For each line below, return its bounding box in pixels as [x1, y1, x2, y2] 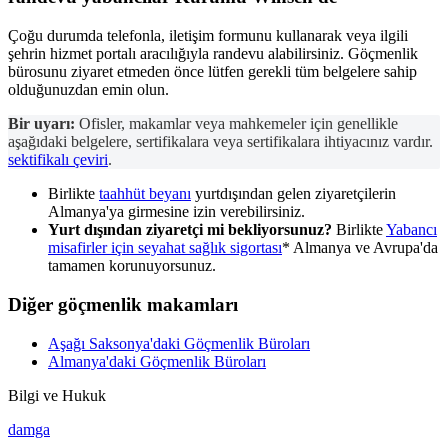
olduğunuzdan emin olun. [8, 81, 169, 99]
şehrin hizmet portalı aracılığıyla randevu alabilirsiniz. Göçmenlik [8, 45, 418, 63]
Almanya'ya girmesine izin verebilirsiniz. [48, 203, 305, 221]
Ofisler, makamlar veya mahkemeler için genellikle [75, 115, 398, 133]
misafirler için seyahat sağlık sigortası [48, 239, 282, 257]
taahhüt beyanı [99, 185, 191, 203]
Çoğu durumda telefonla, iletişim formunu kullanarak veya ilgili [8, 27, 408, 45]
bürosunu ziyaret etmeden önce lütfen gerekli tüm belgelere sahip [8, 63, 417, 81]
